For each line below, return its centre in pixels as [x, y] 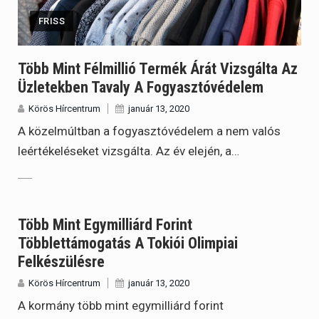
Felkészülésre [61, 262]
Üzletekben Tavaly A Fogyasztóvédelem [141, 87]
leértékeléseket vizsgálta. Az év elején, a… [129, 151]
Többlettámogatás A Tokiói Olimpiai [128, 244]
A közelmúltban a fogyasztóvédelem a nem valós [149, 131]
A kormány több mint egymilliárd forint [121, 306]
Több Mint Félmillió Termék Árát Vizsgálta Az [158, 68]
